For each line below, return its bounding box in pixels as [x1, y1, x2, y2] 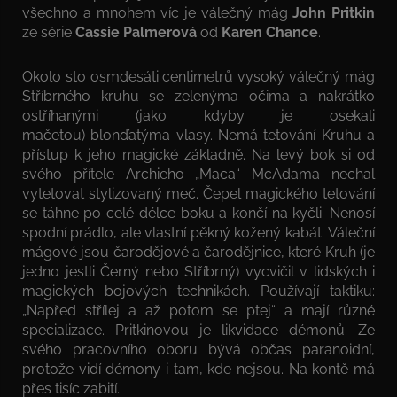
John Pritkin [292, 4, 375, 21]
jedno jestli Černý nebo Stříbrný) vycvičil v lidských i [22, 262, 375, 280]
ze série [22, 23, 75, 41]
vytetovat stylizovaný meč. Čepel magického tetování [22, 184, 375, 202]
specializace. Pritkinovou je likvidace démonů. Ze [22, 321, 375, 339]
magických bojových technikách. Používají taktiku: [22, 282, 375, 300]
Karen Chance [222, 23, 318, 41]
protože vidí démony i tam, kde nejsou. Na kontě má [22, 360, 375, 378]
